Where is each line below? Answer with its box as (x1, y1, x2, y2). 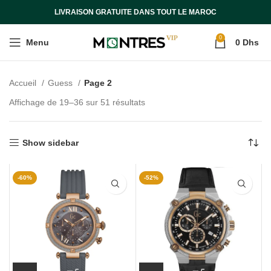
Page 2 (84, 78, 112, 88)
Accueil (9, 78, 39, 88)
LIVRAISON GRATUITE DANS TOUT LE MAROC (54, 8, 217, 16)
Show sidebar (22, 138, 79, 148)
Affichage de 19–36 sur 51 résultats (9, 97, 145, 107)
